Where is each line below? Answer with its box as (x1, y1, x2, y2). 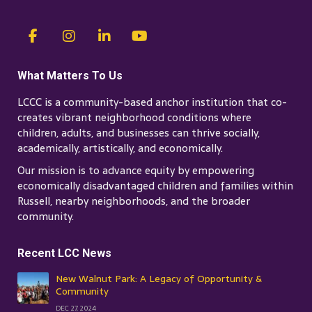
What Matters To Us (17, 69, 123, 83)
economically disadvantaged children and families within (17, 177, 293, 195)
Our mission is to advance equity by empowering (17, 162, 254, 180)
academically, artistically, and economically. (17, 139, 223, 157)
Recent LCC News (17, 247, 111, 260)
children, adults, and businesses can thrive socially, (17, 124, 260, 142)
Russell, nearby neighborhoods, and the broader (17, 192, 250, 210)
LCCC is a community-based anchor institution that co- (17, 93, 287, 111)
